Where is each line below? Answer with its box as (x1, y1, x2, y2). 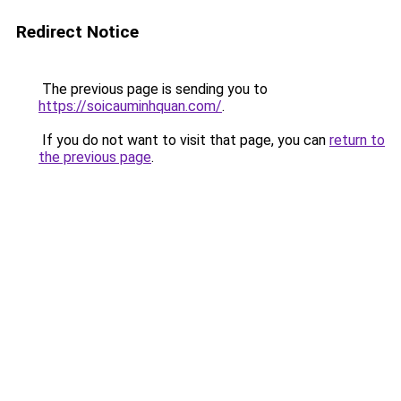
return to (329, 132, 385, 149)
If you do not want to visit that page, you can (38, 132, 329, 149)
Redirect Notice (16, 21, 139, 42)
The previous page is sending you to (38, 81, 268, 98)
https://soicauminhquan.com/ (38, 98, 222, 115)
